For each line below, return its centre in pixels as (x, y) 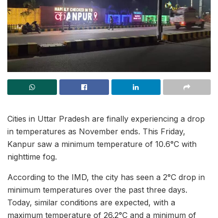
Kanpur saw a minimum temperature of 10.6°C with (102, 144)
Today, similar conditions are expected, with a (91, 203)
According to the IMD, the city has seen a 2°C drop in (106, 177)
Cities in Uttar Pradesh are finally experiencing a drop (106, 119)
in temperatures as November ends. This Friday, (96, 132)
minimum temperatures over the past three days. (97, 190)
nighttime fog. (32, 157)
